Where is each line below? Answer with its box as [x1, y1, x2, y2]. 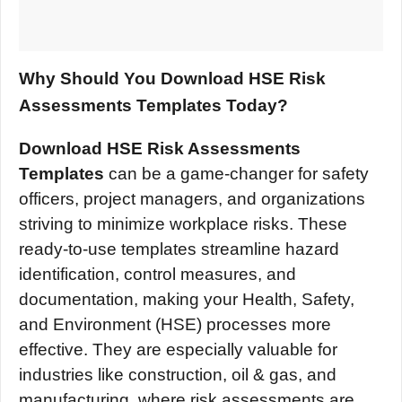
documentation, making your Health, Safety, [19, 290, 354, 309]
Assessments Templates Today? [19, 96, 288, 115]
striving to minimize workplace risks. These [19, 214, 347, 233]
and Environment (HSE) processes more [19, 315, 331, 334]
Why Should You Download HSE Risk [19, 69, 326, 88]
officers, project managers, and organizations [19, 189, 365, 208]
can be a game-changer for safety [104, 164, 369, 183]
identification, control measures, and [19, 265, 296, 284]
